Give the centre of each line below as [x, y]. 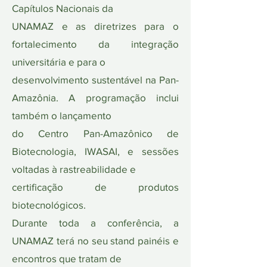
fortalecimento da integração [95, 44]
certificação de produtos [95, 187]
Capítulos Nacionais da [63, 8]
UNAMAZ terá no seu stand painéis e [95, 240]
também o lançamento [62, 115]
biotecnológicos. [49, 205]
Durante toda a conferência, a [95, 223]
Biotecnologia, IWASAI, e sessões [95, 151]
